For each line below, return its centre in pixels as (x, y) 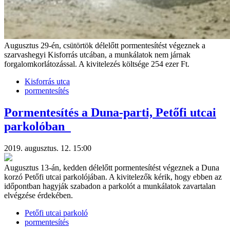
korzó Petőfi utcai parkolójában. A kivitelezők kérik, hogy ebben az (113, 177)
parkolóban (37, 126)
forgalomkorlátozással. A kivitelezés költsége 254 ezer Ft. (97, 64)
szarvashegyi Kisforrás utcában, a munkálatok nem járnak (97, 54)
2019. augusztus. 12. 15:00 (48, 148)
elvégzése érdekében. (39, 195)
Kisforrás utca (47, 81)
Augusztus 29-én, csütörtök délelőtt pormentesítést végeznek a (105, 45)
